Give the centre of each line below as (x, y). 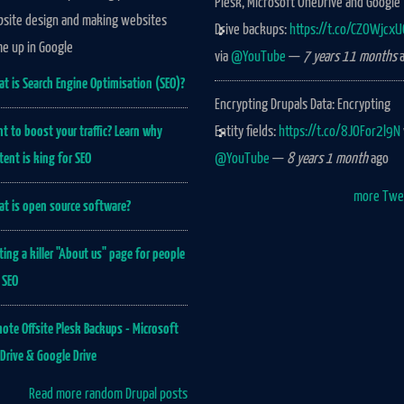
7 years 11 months (350, 57)
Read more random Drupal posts (108, 394)
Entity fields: (247, 132)
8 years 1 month (328, 159)
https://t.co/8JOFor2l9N (340, 132)
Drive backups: (252, 30)
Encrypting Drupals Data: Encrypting (303, 105)
